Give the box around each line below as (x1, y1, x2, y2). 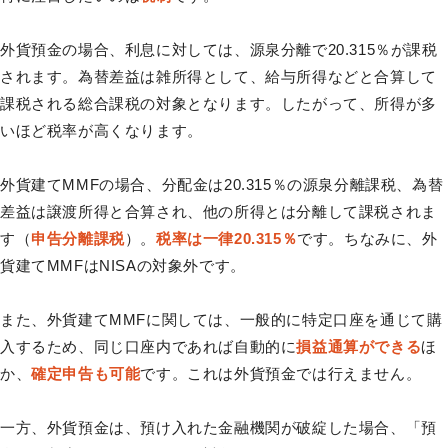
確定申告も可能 (31, 364, 141, 382)
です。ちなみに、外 (297, 229, 438, 247)
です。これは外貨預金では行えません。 (140, 364, 422, 382)
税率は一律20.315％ (156, 229, 298, 247)
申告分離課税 (31, 229, 125, 247)
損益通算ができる (296, 337, 422, 355)
